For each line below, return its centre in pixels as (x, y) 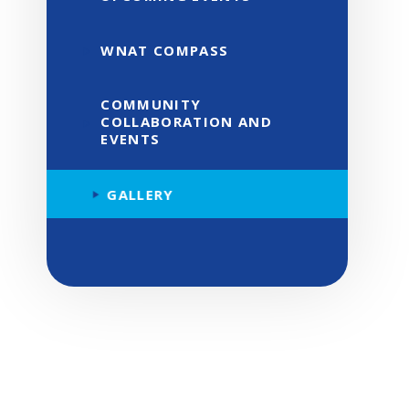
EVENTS (131, 139)
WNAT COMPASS (165, 51)
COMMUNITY (151, 105)
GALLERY (140, 194)
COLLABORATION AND (187, 122)
